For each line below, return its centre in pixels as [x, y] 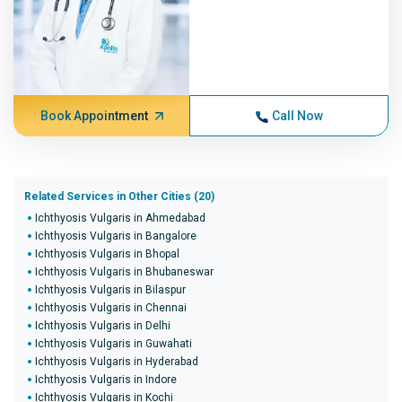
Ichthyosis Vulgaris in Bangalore [116, 236]
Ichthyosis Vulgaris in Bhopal [107, 254]
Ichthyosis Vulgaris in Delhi [103, 326]
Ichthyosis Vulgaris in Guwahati [114, 344]
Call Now [297, 116]
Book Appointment [94, 116]
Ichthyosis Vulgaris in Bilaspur [110, 290]
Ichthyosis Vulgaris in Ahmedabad [120, 218]
